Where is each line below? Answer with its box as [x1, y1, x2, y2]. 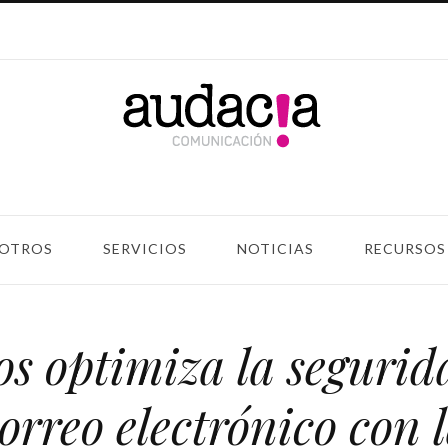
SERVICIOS [103, 240, 187, 257]
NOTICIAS [237, 240, 314, 257]
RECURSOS [364, 240, 446, 257]
